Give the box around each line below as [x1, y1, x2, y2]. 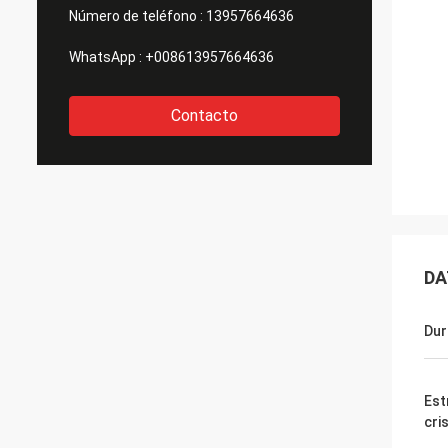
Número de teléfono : [69, 8, 203, 24]
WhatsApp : [69, 49, 142, 65]
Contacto [171, 106, 238, 125]
